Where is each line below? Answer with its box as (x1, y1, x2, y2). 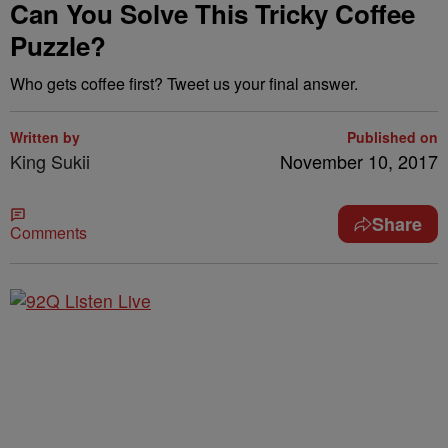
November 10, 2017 (280, 148, 438, 174)
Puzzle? (10, 27, 106, 64)
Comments (10, 221, 87, 244)
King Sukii (10, 148, 90, 174)
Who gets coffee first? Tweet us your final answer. (10, 72, 358, 95)
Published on (347, 127, 438, 147)
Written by (10, 127, 80, 147)
